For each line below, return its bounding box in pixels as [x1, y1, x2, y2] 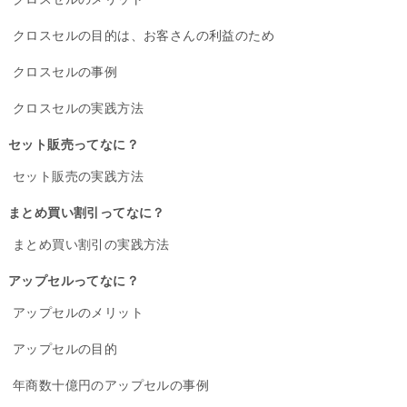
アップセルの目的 [13, 341, 118, 356]
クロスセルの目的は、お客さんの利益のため [13, 27, 274, 43]
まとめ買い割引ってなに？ [8, 204, 165, 220]
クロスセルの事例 [13, 64, 118, 79]
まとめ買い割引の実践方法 [13, 236, 170, 252]
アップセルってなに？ [8, 273, 139, 288]
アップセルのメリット [13, 304, 144, 320]
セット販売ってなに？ [8, 136, 139, 152]
